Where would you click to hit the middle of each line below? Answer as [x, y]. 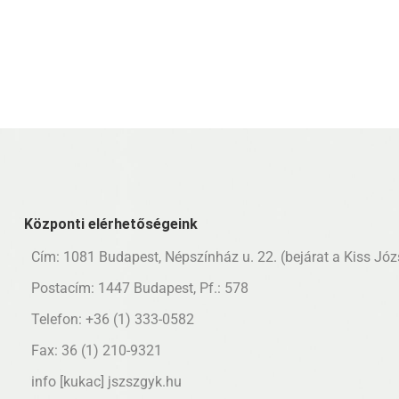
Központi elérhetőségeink [111, 224]
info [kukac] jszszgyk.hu [106, 382]
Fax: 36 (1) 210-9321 [95, 350]
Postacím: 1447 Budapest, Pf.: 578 [138, 288]
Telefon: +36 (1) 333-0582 [111, 319]
